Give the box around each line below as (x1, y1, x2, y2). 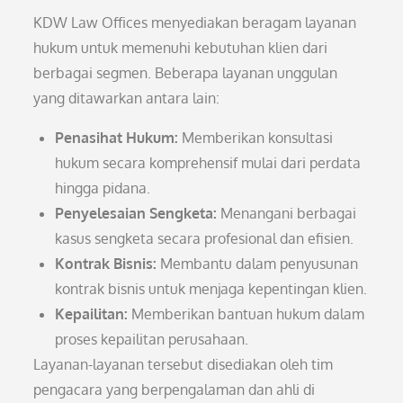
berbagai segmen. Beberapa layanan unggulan (33, 64, 338, 82)
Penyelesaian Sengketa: (55, 204, 218, 222)
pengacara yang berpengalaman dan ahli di (33, 381, 316, 399)
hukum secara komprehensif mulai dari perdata (55, 154, 362, 172)
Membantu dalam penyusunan (157, 255, 359, 273)
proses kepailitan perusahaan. (55, 330, 249, 348)
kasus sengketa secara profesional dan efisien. (55, 229, 354, 247)
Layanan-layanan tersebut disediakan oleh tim (33, 355, 334, 373)
